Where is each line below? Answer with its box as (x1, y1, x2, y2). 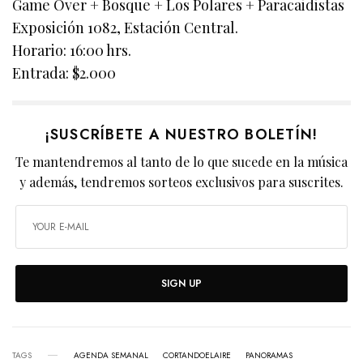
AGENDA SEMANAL (74, 348, 148, 361)
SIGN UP (161, 275, 202, 291)
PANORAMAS (246, 348, 293, 361)
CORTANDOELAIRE (163, 348, 231, 361)
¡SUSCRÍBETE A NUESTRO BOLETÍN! (45, 123, 318, 145)
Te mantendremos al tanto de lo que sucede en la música (15, 152, 348, 170)
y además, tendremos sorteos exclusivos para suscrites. (19, 173, 344, 190)
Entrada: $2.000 (12, 62, 117, 83)
